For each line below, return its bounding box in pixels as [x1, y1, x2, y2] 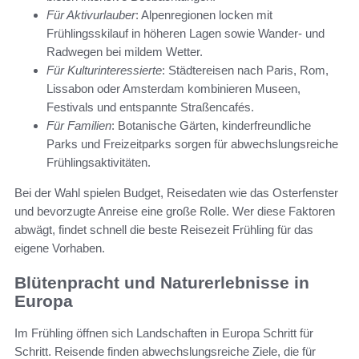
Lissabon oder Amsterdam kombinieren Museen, [46, 81, 301, 95]
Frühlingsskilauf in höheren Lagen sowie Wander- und [46, 26, 325, 40]
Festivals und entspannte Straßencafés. [46, 99, 254, 114]
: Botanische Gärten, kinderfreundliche [111, 118, 311, 132]
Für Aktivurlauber [46, 7, 135, 22]
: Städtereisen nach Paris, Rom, [162, 63, 329, 77]
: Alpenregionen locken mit [135, 7, 272, 22]
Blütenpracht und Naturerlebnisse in [14, 272, 309, 292]
